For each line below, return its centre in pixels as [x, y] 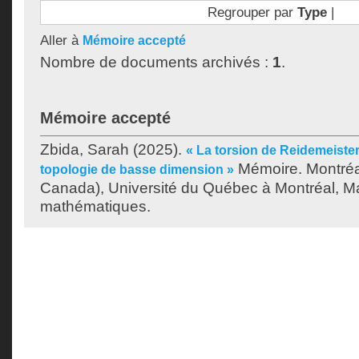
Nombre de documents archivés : [156, 62]
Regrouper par [252, 12]
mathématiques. [95, 206]
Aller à [61, 40]
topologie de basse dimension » [137, 169]
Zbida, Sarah [85, 149]
